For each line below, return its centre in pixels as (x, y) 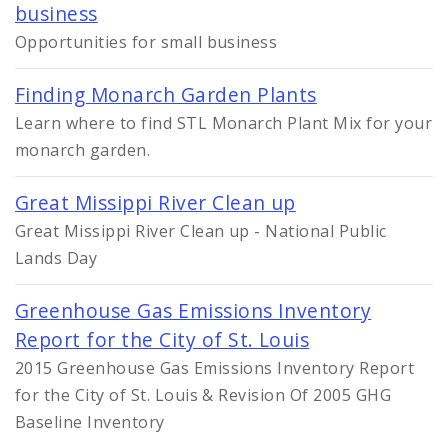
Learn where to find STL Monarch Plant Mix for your (224, 122)
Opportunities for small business (146, 41)
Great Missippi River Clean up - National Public (201, 230)
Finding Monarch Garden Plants (166, 94)
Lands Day (56, 257)
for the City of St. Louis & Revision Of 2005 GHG (203, 394)
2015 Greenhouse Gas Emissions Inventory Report (215, 367)
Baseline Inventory (90, 421)
